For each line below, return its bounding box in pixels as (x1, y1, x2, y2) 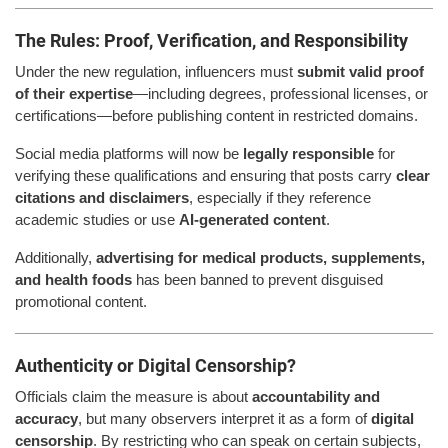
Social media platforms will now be (15, 144, 243, 162)
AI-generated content (179, 210, 326, 228)
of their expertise (15, 84, 133, 102)
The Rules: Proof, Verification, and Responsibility (15, 29, 408, 51)
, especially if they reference (189, 188, 371, 206)
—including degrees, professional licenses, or (133, 84, 428, 102)
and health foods (15, 270, 132, 288)
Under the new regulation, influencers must (15, 62, 297, 80)
